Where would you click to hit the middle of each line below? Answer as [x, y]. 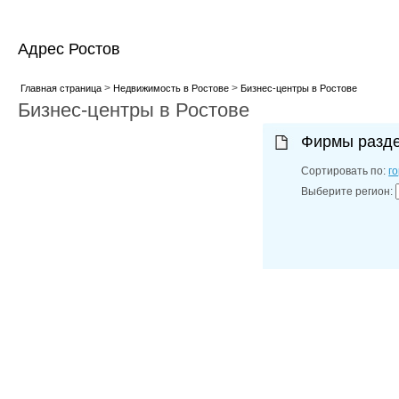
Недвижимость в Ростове [171, 88]
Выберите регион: [349, 191]
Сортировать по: [345, 171]
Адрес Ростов [69, 49]
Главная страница [61, 88]
